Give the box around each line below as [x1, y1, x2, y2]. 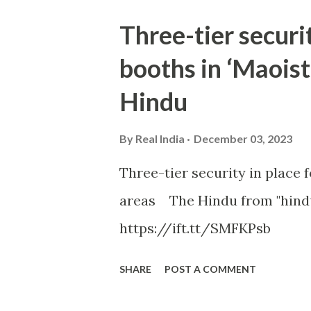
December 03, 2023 [194, 132, 292, 145]
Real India [135, 132, 185, 145]
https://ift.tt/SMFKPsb [119, 219, 271, 237]
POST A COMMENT [165, 263, 256, 275]
